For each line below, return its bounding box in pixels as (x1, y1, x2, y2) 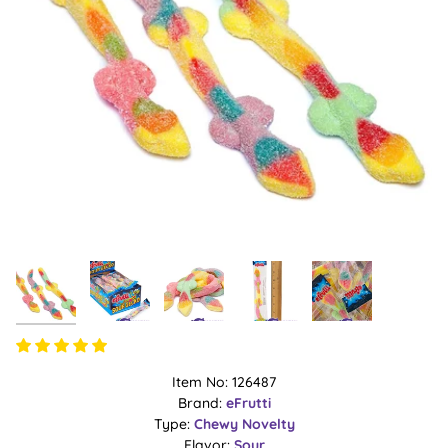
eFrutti (225, 394, 271, 413)
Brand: (177, 394, 226, 413)
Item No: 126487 (172, 373, 276, 392)
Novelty (241, 415, 295, 434)
